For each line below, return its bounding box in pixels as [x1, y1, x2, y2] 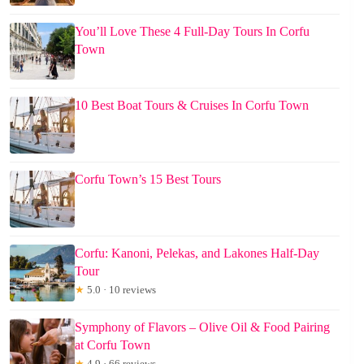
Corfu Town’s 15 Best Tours [75, 171, 221, 186]
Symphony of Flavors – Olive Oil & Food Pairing [75, 319, 330, 334]
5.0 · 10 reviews [84, 283, 156, 296]
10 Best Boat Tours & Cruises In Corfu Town [75, 97, 309, 112]
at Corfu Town [75, 337, 150, 352]
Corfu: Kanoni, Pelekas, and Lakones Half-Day [75, 245, 319, 260]
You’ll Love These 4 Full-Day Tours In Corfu [75, 24, 310, 38]
